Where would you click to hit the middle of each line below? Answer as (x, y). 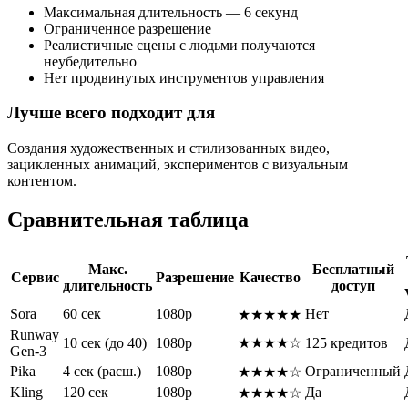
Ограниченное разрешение (127, 28)
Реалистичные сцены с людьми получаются (179, 45)
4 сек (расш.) (102, 371)
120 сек (86, 392)
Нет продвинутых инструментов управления (184, 77)
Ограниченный (353, 371)
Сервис (35, 277)
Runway (35, 334)
